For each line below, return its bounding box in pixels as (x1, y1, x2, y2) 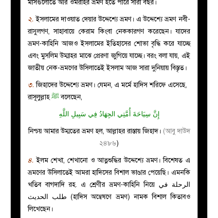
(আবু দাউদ (163, 127, 190, 135)
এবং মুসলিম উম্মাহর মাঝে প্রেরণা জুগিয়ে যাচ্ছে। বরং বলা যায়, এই (28, 51, 190, 60)
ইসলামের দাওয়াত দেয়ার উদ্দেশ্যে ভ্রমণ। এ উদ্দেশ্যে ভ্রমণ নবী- (34, 15, 190, 23)
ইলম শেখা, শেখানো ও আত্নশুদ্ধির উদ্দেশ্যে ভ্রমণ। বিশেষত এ (36, 156, 190, 164)
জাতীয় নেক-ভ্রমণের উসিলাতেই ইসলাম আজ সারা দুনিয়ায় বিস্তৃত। (28, 63, 187, 72)
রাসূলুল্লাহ (28, 92, 52, 101)
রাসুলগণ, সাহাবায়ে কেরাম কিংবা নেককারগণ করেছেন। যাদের (28, 27, 190, 36)
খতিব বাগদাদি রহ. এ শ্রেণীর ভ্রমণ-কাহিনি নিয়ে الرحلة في (28, 180, 159, 189)
